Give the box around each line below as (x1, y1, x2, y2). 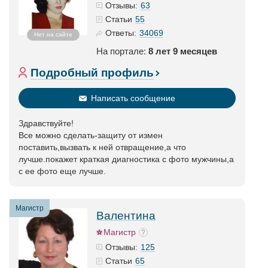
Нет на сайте (33, 31, 72, 38)
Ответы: (105, 28, 136, 38)
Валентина (96, 209, 156, 222)
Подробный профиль (31, 66, 154, 79)
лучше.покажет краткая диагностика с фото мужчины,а (19, 154, 234, 164)
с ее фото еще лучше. (19, 166, 106, 176)
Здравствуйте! (19, 118, 74, 128)
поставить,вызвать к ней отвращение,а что (19, 142, 186, 152)
